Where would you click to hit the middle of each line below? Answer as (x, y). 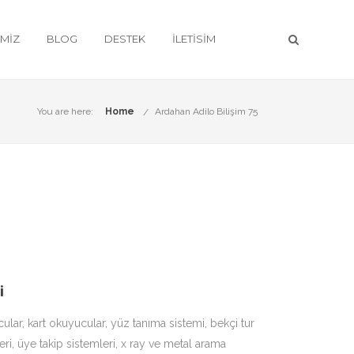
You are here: (65, 111)
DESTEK (125, 39)
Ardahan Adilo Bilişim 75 (206, 111)
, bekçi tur (230, 323)
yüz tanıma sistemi (158, 323)
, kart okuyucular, (66, 323)
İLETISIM (194, 39)
